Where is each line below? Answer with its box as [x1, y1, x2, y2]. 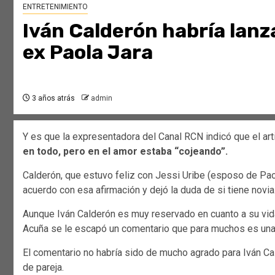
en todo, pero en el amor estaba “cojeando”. [23, 145, 230, 157]
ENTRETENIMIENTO [23, 2, 88, 11]
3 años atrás [30, 93, 75, 103]
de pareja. [23, 261, 64, 273]
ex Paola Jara [23, 40, 153, 64]
